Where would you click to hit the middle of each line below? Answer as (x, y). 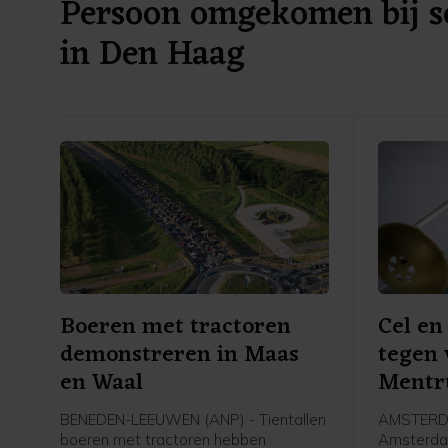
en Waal (101, 384)
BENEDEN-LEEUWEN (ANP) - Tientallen (193, 420)
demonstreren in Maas (179, 356)
